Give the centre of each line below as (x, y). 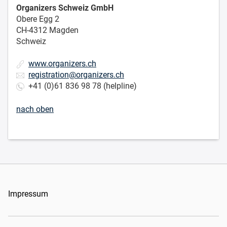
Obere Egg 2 (38, 19)
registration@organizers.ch (76, 74)
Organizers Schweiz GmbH (65, 8)
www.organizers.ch (62, 63)
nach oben (35, 109)
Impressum (28, 194)
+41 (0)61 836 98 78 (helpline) (81, 86)
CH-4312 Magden (47, 30)
